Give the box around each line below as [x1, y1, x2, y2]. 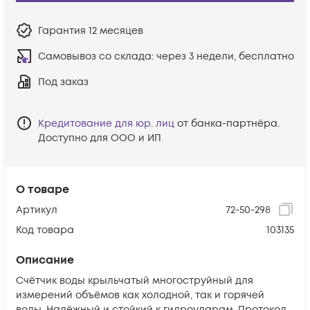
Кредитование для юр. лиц [38, 116, 174, 130]
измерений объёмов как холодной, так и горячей [16, 288, 264, 302]
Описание [16, 252, 74, 268]
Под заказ [38, 75, 89, 89]
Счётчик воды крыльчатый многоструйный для [16, 273, 253, 287]
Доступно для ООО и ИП [38, 131, 161, 145]
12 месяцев [89, 24, 143, 37]
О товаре [16, 181, 69, 197]
